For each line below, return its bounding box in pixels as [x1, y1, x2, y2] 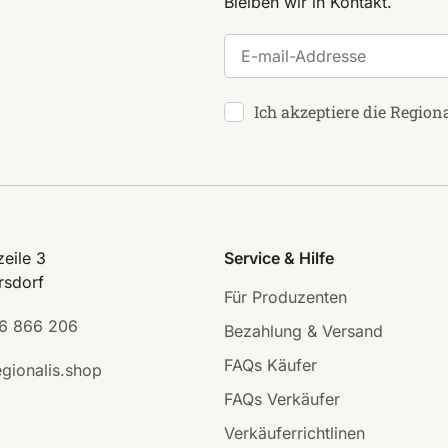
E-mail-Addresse [223, 35, 348, 56]
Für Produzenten [224, 287, 347, 308]
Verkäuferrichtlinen [224, 423, 365, 444]
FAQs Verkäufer [224, 389, 340, 410]
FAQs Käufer [224, 355, 317, 376]
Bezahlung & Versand [224, 321, 383, 342]
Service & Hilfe [224, 248, 334, 269]
